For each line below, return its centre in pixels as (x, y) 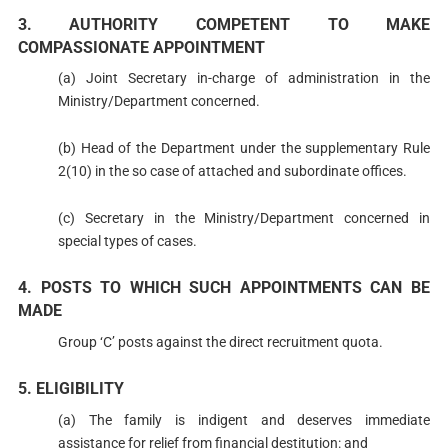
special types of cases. (127, 240)
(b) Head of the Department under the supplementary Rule (244, 147)
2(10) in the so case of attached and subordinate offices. (232, 170)
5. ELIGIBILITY (70, 389)
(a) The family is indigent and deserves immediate (244, 419)
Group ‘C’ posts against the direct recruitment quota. (220, 341)
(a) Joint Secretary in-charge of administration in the (244, 78)
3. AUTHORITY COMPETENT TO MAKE (224, 24)
